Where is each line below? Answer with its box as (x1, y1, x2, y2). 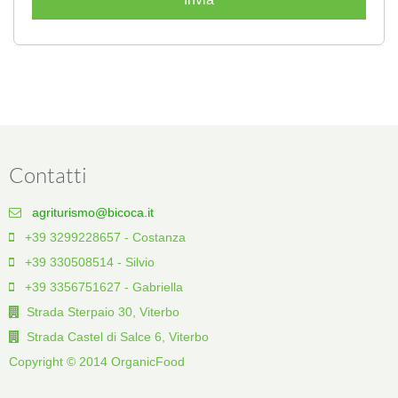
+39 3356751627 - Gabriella (18, 279, 183, 294)
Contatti (9, 163, 87, 187)
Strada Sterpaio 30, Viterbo (23, 304, 179, 319)
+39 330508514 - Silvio (18, 254, 155, 269)
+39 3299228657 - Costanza (18, 229, 186, 244)
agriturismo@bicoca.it (32, 204, 154, 219)
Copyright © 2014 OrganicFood (9, 354, 185, 369)
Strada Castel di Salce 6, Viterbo (23, 329, 209, 344)
